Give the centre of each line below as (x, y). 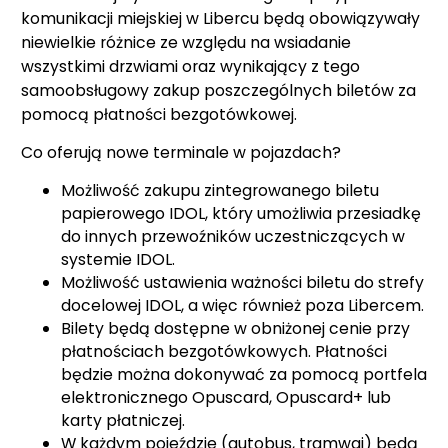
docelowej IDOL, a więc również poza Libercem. (242, 305)
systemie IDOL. (118, 259)
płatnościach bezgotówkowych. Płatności (224, 351)
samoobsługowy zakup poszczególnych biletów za (218, 90)
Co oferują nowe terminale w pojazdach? (181, 152)
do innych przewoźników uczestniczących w (233, 236)
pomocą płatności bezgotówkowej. (159, 114)
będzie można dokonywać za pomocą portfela (244, 374)
